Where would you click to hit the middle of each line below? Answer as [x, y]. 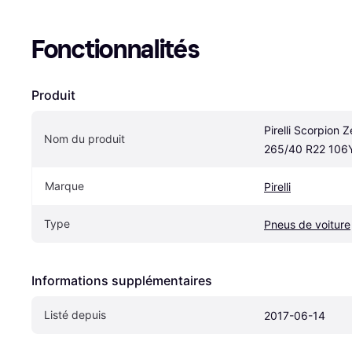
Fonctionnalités [115, 49]
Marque [64, 185]
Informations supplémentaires [122, 280]
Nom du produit [84, 138]
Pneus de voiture [307, 224]
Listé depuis [75, 314]
